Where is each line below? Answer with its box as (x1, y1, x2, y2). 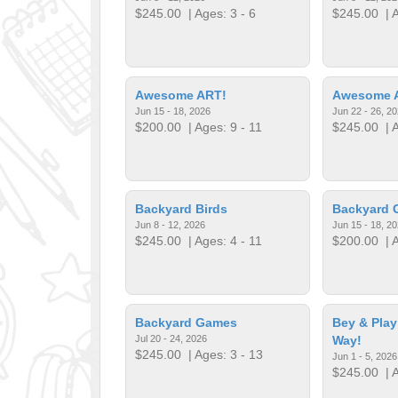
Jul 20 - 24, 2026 (135, 332, 208, 344)
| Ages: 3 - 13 (181, 346, 264, 362)
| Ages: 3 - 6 (181, 5, 257, 20)
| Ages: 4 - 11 (181, 233, 263, 248)
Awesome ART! (135, 87, 227, 102)
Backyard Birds (135, 201, 228, 216)
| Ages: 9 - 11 (181, 119, 263, 134)
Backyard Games (135, 314, 238, 330)
